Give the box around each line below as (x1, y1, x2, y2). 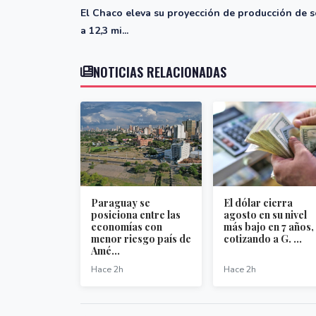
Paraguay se (91, 196, 150, 210)
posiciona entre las (91, 208, 181, 222)
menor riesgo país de (91, 232, 191, 246)
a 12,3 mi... (80, 24, 128, 38)
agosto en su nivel (224, 208, 307, 222)
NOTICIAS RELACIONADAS (93, 62, 226, 82)
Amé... (91, 244, 120, 258)
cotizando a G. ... (224, 232, 302, 246)
